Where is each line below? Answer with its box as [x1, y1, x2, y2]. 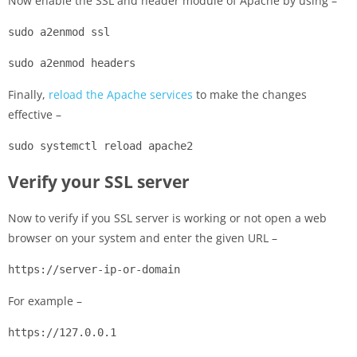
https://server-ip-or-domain [8, 263, 180, 277]
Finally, [8, 87, 49, 103]
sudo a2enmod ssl [8, 25, 110, 39]
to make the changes [193, 87, 307, 103]
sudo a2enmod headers [8, 57, 135, 70]
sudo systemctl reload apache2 [8, 139, 193, 153]
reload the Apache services [49, 87, 193, 103]
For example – [8, 293, 82, 309]
